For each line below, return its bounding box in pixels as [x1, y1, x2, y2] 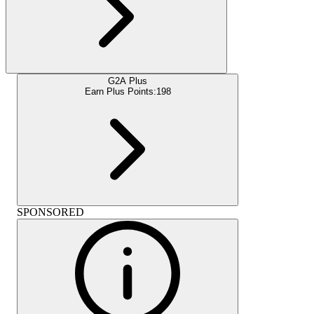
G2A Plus [108, 75, 147, 86]
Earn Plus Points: [84, 86, 156, 97]
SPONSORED [17, 205, 84, 218]
